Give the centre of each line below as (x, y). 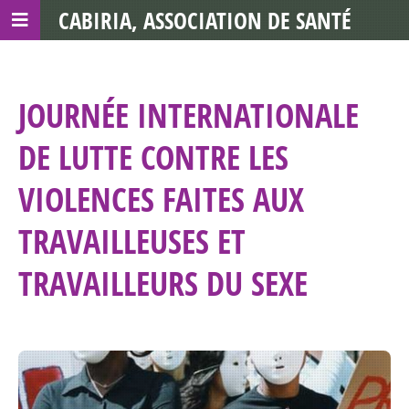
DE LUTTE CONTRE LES (153, 157)
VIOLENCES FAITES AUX (161, 199)
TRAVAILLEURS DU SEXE (163, 283)
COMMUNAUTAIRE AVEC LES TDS (204, 60)
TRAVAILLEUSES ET (132, 241)
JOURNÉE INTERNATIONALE (189, 115)
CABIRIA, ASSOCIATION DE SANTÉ (204, 20)
